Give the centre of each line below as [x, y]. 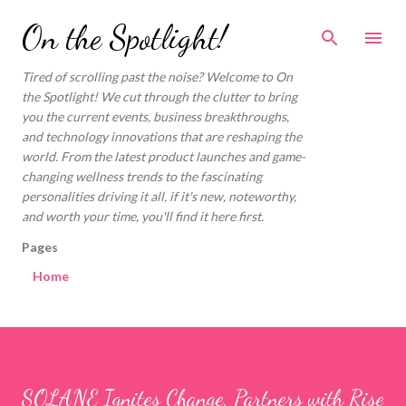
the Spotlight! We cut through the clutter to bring [159, 97]
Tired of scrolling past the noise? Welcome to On [157, 77]
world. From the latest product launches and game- [164, 156]
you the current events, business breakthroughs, [155, 116]
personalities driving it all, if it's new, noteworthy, [159, 196]
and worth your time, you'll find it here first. [143, 216]
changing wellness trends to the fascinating [142, 176]
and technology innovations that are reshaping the [162, 136]
